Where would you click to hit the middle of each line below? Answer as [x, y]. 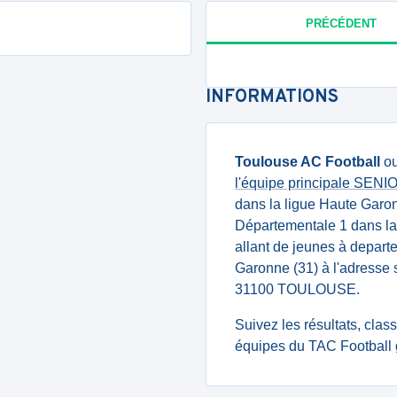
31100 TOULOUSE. [297, 289]
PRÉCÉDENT [341, 23]
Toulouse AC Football [307, 162]
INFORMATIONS [272, 97]
